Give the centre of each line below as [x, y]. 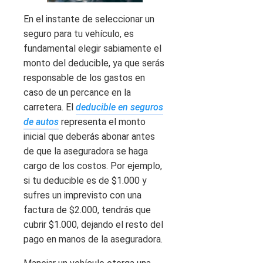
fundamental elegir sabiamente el [92, 48]
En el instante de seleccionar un [89, 19]
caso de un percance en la [77, 92]
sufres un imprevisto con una [82, 195]
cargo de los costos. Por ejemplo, [93, 166]
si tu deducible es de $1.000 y [85, 180]
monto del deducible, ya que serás [94, 63]
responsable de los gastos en [84, 77]
